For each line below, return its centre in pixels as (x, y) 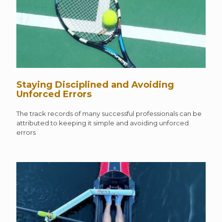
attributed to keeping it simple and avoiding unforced (103, 123)
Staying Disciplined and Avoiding (95, 85)
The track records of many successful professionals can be (109, 114)
